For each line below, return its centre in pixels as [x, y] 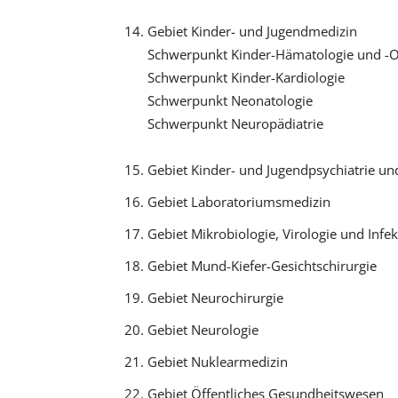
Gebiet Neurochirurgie [215, 297]
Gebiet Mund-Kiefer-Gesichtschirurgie [262, 265]
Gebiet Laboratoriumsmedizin [239, 201]
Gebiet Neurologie [203, 329]
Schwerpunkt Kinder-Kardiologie [246, 77]
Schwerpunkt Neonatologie [230, 100]
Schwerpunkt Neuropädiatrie [235, 123]
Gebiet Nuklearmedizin [217, 361]
